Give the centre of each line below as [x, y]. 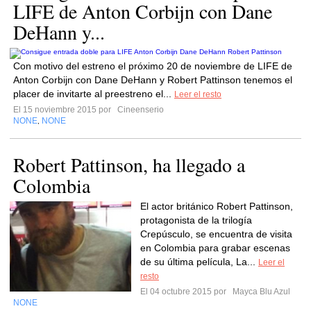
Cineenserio [140, 110]
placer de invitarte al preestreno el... [94, 94]
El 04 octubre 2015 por [185, 292]
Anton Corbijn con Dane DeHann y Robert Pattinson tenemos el [153, 80]
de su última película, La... [199, 262]
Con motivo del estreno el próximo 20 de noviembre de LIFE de [153, 66]
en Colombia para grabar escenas [215, 248]
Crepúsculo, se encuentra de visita [216, 234]
